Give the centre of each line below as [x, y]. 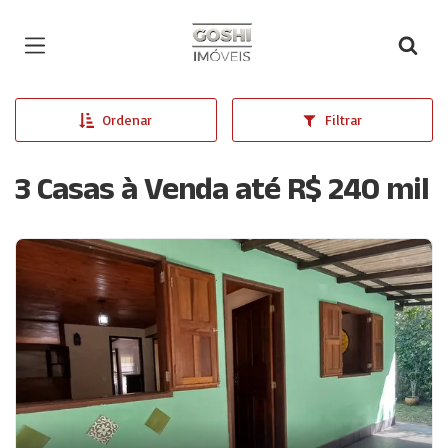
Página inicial [235, 29]
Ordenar [127, 119]
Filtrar [344, 119]
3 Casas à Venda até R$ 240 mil [222, 194]
